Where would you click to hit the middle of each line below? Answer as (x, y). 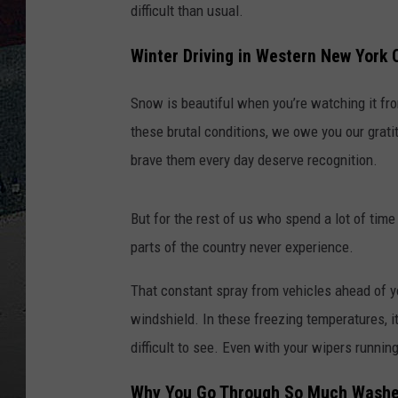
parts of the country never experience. (242, 247)
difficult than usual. (187, 11)
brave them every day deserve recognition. (254, 159)
